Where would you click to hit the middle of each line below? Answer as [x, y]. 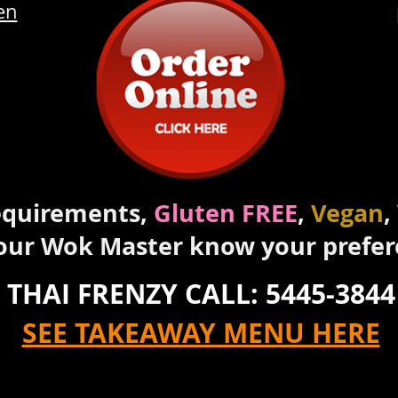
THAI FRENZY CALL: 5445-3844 [201, 294]
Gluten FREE [225, 213]
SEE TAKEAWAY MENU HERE [201, 333]
